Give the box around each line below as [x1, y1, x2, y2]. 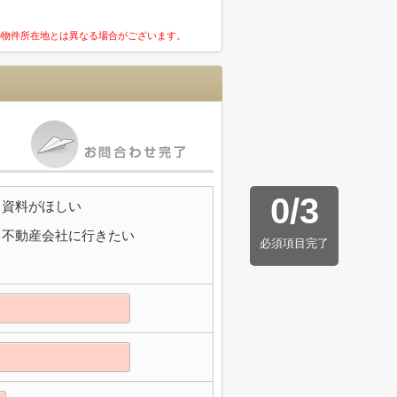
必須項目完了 [260, 237, 329, 250]
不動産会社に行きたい [2, 228, 135, 243]
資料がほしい [2, 198, 82, 214]
